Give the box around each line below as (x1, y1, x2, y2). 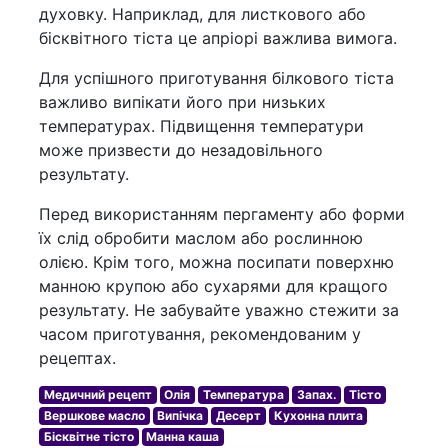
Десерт (215, 408, 261, 424)
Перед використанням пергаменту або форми (39, 204, 405, 225)
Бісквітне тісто (43, 429, 134, 445)
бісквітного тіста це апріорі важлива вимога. (39, 28, 397, 49)
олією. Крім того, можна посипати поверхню (39, 252, 394, 273)
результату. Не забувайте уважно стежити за (39, 300, 399, 321)
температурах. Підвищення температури (39, 116, 364, 137)
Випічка (157, 408, 204, 424)
